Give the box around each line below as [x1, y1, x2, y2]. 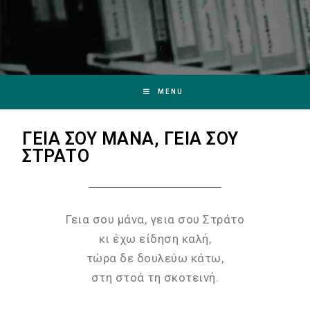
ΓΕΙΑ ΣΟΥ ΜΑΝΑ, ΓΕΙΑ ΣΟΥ [22, 129, 239, 149]
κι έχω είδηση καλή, [98, 232, 212, 246]
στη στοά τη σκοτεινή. [91, 271, 219, 284]
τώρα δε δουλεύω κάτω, [86, 251, 224, 265]
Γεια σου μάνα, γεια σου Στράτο [66, 212, 244, 226]
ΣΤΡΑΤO [22, 146, 90, 166]
